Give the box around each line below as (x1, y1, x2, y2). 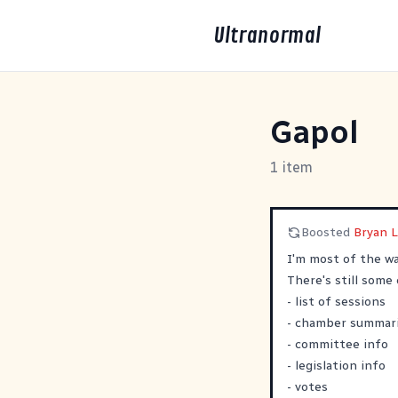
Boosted (301, 225, 354, 240)
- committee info (287, 337, 388, 352)
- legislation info (287, 358, 386, 373)
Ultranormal (213, 22, 321, 49)
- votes (287, 379, 328, 394)
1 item (270, 159, 313, 176)
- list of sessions (287, 294, 386, 309)
